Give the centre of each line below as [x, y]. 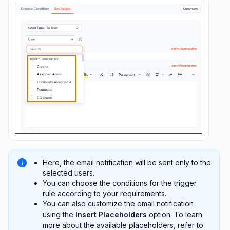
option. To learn [175, 215]
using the [59, 215]
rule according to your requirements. [104, 194]
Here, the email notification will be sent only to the [127, 163]
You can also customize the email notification [118, 204]
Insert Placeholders [111, 215]
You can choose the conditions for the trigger [120, 183]
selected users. [69, 173]
